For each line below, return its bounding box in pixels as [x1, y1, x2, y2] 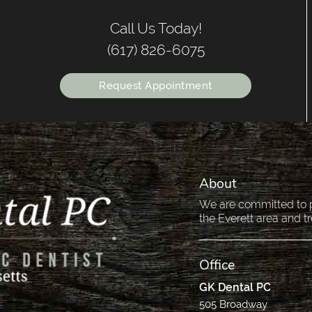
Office [199, 255, 235, 274]
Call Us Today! [109, 19, 202, 37]
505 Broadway [199, 297, 268, 311]
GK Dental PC [199, 280, 272, 294]
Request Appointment [99, 79, 212, 92]
